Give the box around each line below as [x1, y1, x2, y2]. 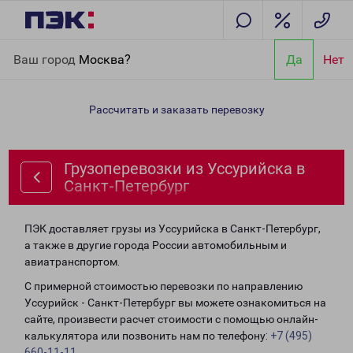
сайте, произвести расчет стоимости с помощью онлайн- [24, 313, 318, 325]
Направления [60, 43, 130, 55]
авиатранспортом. [24, 255, 120, 268]
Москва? [79, 51, 131, 67]
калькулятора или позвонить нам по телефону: [24, 329, 270, 342]
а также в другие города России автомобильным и [24, 239, 287, 251]
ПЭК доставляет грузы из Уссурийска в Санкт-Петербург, [24, 222, 321, 235]
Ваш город [13, 51, 79, 67]
